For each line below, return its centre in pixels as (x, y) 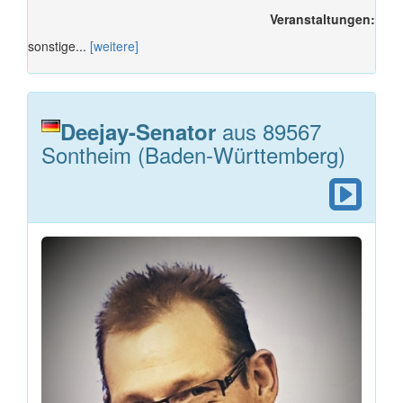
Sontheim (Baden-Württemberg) (193, 154)
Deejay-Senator (138, 131)
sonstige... (59, 45)
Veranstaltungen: (322, 18)
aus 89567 (269, 130)
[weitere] (114, 45)
